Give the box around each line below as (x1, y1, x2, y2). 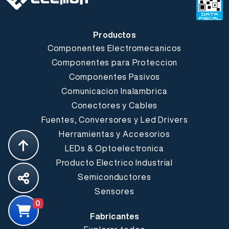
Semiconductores (78, 172, 151, 181)
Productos (93, 30, 136, 39)
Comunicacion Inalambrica (61, 86, 168, 95)
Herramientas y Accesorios (59, 129, 170, 138)
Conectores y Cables (71, 101, 158, 109)
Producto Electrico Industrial (56, 158, 173, 167)
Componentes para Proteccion (51, 58, 178, 66)
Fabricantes (89, 212, 140, 220)
